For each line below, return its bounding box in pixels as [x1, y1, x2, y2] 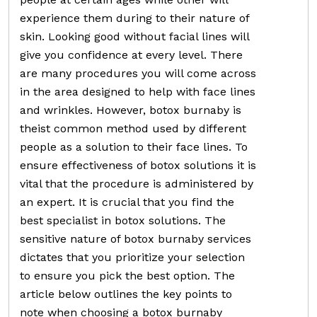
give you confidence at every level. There [20, 47, 243, 62]
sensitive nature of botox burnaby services [20, 231, 251, 246]
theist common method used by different [20, 121, 246, 135]
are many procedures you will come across [20, 66, 256, 80]
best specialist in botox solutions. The [20, 213, 226, 227]
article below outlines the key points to [20, 287, 232, 301]
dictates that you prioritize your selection [20, 250, 245, 264]
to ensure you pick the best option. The [20, 268, 235, 282]
